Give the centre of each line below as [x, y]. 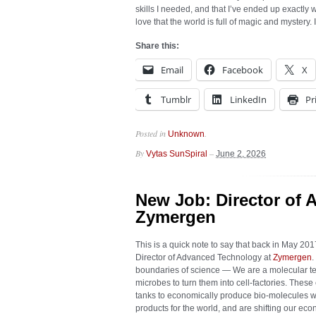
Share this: [157, 46]
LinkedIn [248, 99]
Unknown [186, 134]
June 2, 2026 [241, 154]
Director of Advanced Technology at [204, 257]
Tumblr [176, 99]
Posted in [152, 133]
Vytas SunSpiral [177, 154]
